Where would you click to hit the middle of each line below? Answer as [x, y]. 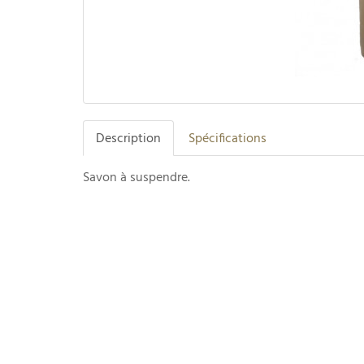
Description [128, 139]
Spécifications [227, 139]
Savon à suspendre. [138, 178]
